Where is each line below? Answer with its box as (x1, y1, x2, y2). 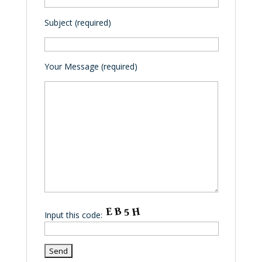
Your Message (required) (44, 61, 137, 72)
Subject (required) (44, 17, 111, 28)
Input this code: (44, 209, 102, 220)
